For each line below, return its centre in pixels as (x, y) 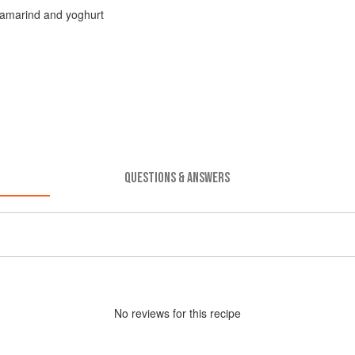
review (148, 313)
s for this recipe (202, 313)
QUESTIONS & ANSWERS (177, 177)
